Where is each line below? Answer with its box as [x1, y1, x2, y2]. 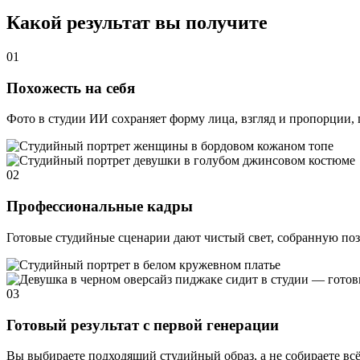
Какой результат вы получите [6, 12, 268, 34]
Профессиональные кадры [6, 198, 193, 215]
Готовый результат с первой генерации [6, 316, 279, 333]
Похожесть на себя [6, 79, 135, 96]
